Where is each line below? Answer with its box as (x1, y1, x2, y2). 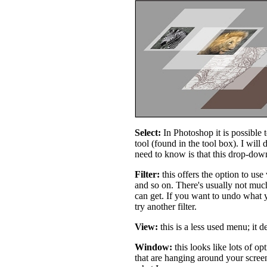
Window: (135, 242, 172, 252)
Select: (135, 128, 161, 138)
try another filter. (135, 201, 197, 212)
